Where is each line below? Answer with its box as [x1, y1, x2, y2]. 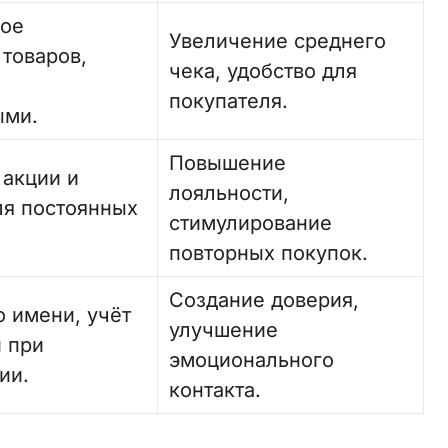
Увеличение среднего [169, 29, 387, 53]
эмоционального [169, 348, 335, 372]
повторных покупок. [169, 241, 369, 265]
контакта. [169, 378, 262, 402]
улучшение [169, 318, 279, 342]
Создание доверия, [169, 288, 360, 312]
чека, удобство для [169, 59, 358, 83]
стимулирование [169, 211, 333, 235]
